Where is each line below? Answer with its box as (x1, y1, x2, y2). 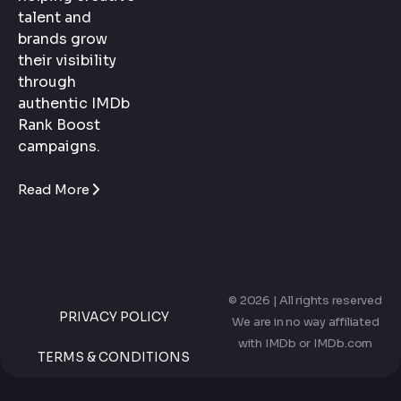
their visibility (18, 51, 116, 71)
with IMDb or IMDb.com (237, 336, 373, 352)
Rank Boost (18, 115, 100, 135)
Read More (18, 181, 90, 199)
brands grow (18, 30, 107, 49)
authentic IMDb (18, 94, 130, 114)
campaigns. (18, 137, 100, 157)
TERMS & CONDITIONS (38, 349, 190, 366)
